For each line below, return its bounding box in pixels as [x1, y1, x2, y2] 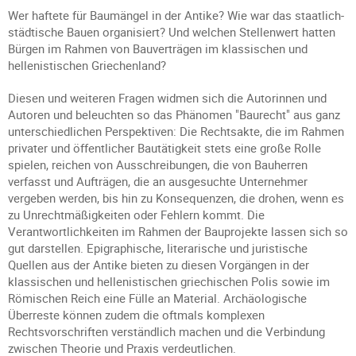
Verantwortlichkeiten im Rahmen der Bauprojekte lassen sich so [8, 223, 348, 239]
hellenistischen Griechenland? [8, 57, 166, 73]
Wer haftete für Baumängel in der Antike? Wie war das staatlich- [8, 7, 344, 23]
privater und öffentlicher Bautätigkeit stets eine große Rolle [8, 140, 321, 156]
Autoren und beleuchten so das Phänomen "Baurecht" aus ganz [8, 106, 340, 122]
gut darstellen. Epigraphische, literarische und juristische [8, 240, 308, 256]
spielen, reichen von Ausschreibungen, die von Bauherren [8, 157, 308, 172]
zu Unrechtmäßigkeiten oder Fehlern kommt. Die [8, 207, 265, 222]
